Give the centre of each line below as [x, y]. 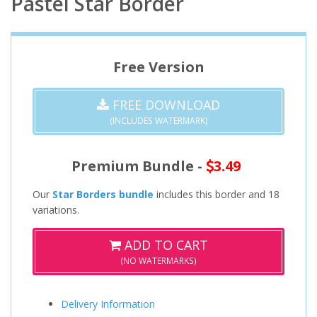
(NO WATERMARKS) [158, 260]
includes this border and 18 [217, 194]
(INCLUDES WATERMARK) [158, 120]
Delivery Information [108, 304]
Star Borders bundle [103, 194]
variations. [56, 209]
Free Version [158, 67]
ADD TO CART [165, 244]
